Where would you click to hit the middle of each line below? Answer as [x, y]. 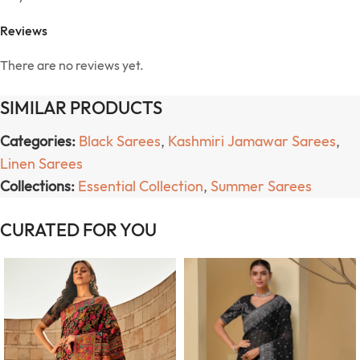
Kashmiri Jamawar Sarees [252, 141]
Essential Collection [141, 186]
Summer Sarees [261, 186]
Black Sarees [120, 141]
